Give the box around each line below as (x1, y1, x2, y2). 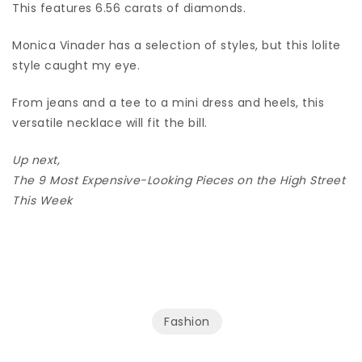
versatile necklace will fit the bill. (12, 114, 211, 131)
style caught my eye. (12, 57, 144, 74)
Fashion (164, 313, 210, 330)
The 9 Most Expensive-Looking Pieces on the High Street (12, 171, 345, 188)
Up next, (12, 151, 64, 168)
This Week (12, 192, 73, 208)
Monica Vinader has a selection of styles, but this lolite (12, 36, 341, 53)
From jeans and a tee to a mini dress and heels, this (12, 94, 324, 111)
